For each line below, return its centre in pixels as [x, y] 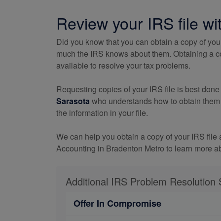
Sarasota [73, 101]
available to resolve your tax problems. [123, 65]
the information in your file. [102, 113]
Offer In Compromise [117, 203]
